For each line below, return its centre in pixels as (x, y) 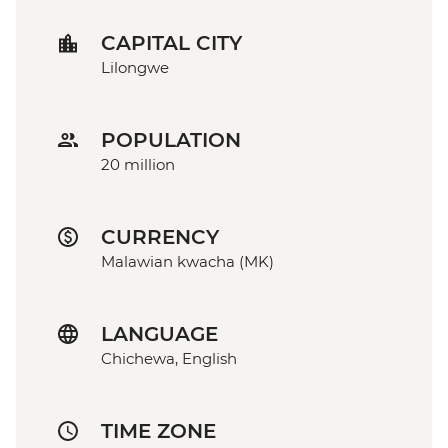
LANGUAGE (159, 333)
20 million (138, 164)
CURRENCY (160, 236)
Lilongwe (135, 67)
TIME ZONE (158, 430)
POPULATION (171, 139)
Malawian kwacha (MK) (187, 261)
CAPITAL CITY (171, 42)
